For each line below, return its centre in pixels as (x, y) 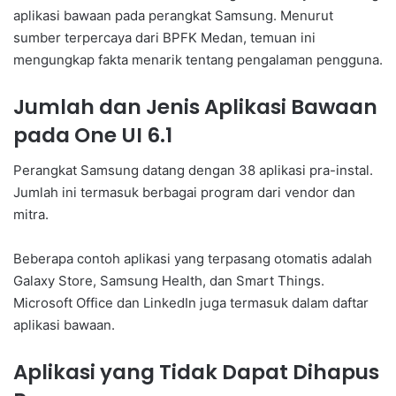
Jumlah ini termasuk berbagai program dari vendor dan (184, 193)
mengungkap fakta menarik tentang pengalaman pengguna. (198, 59)
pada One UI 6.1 (93, 135)
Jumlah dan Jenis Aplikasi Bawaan (195, 107)
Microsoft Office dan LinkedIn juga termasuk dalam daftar (191, 303)
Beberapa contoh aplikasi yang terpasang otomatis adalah (193, 259)
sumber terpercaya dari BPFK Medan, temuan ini (164, 37)
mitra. (31, 215)
